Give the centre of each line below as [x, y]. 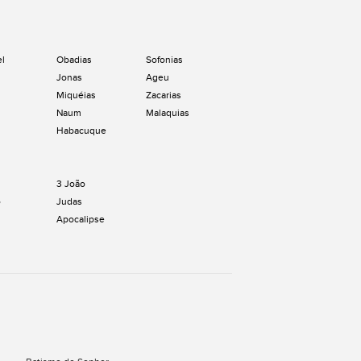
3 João [71, 184]
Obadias [74, 60]
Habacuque [81, 131]
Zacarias [164, 95]
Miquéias [76, 95]
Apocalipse [81, 220]
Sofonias [164, 60]
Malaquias [168, 113]
